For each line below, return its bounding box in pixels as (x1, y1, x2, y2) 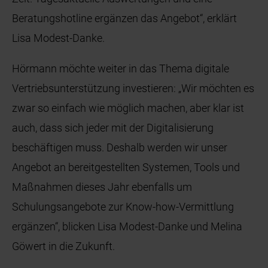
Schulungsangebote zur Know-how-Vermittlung (12, 200, 234, 214)
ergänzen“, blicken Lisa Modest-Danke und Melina (12, 220, 243, 233)
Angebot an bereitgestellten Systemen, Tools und (12, 161, 240, 174)
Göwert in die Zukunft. (12, 240, 115, 253)
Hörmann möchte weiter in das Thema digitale (12, 62, 230, 75)
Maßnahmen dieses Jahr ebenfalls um (12, 181, 193, 194)
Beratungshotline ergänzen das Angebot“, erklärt (12, 12, 237, 25)
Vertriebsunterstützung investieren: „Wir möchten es (12, 82, 255, 95)
